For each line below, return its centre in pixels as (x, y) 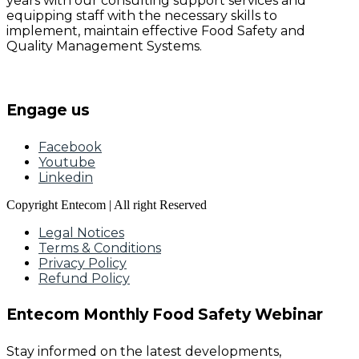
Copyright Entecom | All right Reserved (107, 204)
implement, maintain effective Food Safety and (156, 31)
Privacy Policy (83, 263)
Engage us (48, 110)
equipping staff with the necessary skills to (142, 16)
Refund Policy (84, 278)
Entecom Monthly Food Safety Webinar (165, 315)
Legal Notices (81, 232)
